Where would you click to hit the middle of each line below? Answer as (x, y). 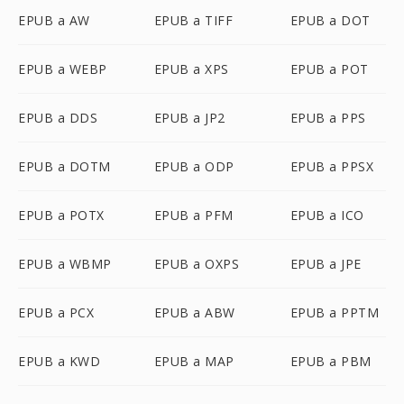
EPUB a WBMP (65, 264)
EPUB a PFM (193, 215)
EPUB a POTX (61, 215)
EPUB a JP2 (189, 118)
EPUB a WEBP (63, 69)
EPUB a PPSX (332, 166)
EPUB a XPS (191, 69)
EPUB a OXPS (197, 264)
